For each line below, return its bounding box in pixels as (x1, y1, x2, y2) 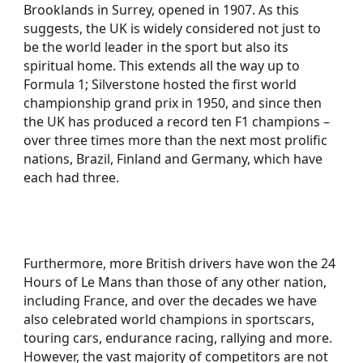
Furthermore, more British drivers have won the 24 (23, 254, 336, 272)
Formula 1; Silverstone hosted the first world (23, 75, 297, 93)
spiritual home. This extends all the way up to (23, 57, 301, 75)
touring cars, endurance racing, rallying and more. (23, 329, 333, 347)
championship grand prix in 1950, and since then (23, 94, 322, 112)
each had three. (23, 169, 120, 186)
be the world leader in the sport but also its (23, 38, 289, 56)
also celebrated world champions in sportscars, (23, 310, 315, 328)
